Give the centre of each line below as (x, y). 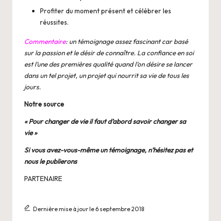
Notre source (44, 104)
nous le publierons (51, 162)
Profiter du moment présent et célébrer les (106, 11)
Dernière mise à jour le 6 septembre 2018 (88, 209)
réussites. (54, 22)
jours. (33, 87)
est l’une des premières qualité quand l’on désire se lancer (108, 64)
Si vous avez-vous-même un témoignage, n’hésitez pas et (109, 150)
